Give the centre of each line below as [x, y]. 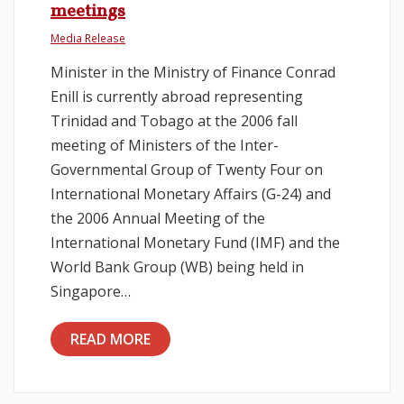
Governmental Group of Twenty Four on [187, 170]
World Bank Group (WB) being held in [177, 267]
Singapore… [91, 291]
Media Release [88, 38]
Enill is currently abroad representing [177, 96]
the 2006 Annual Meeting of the [158, 218]
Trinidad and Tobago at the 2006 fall [174, 121]
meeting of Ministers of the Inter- [165, 145]
